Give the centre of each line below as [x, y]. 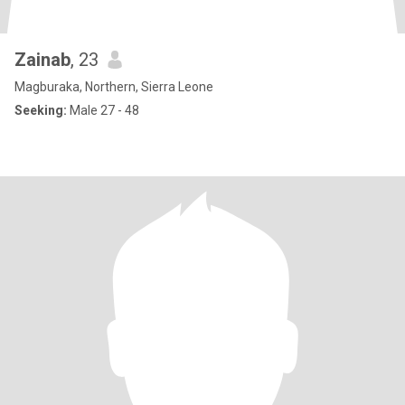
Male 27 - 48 [103, 110]
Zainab [42, 60]
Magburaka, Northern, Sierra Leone [114, 87]
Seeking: [41, 110]
